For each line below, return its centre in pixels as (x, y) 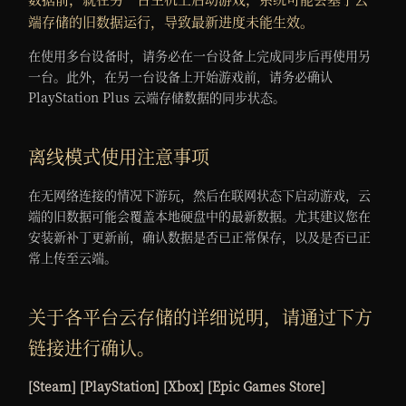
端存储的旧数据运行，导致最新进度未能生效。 (171, 22)
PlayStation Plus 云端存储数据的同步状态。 (157, 97)
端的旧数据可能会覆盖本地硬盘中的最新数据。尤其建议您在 (200, 216)
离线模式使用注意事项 (119, 157)
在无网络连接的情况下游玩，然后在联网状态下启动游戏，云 (200, 195)
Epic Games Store (267, 387)
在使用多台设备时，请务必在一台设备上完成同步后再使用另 (200, 56)
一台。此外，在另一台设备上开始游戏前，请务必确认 (181, 77)
